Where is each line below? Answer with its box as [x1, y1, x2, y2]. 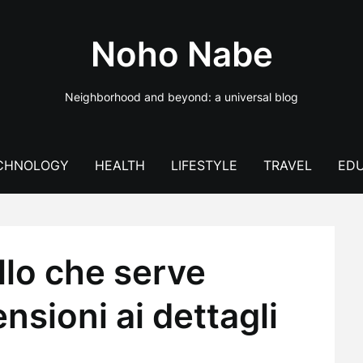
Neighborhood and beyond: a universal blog [65, 90, 298, 104]
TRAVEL [263, 157, 312, 173]
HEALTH [94, 157, 145, 173]
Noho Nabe [90, 33, 273, 75]
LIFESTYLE [170, 157, 237, 173]
